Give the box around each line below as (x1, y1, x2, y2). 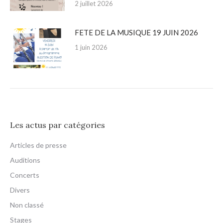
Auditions (10, 156, 40, 165)
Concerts (10, 171, 39, 180)
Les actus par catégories (10, 120, 105, 130)
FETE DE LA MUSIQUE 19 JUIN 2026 (75, 28, 198, 37)
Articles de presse (10, 141, 67, 150)
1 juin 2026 (75, 43, 108, 52)
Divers (10, 186, 30, 195)
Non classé (10, 201, 44, 210)
